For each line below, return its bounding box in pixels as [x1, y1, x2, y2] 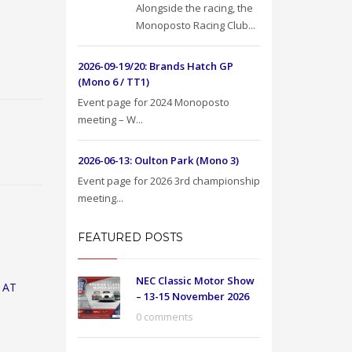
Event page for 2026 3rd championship [77, 174, 260, 188]
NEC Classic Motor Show [135, 273, 255, 288]
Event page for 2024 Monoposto [77, 95, 229, 109]
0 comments [135, 310, 193, 324]
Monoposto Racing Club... [135, 18, 255, 32]
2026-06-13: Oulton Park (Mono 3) [77, 153, 239, 167]
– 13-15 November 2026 [135, 289, 249, 303]
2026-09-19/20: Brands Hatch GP [77, 59, 233, 73]
